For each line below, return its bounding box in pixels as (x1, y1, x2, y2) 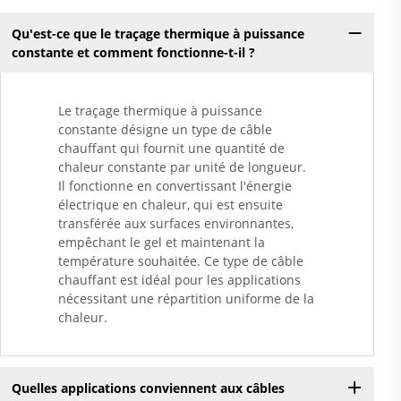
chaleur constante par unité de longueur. (58, 158, 306, 176)
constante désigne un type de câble (58, 121, 272, 139)
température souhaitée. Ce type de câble (58, 252, 303, 270)
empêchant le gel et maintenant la (58, 234, 265, 252)
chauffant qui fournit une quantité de (58, 140, 285, 158)
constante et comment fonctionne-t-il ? (11, 43, 255, 61)
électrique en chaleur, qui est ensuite (58, 196, 283, 214)
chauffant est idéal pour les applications (58, 271, 301, 289)
